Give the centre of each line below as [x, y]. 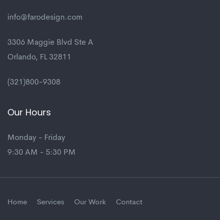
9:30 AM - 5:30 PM [41, 153]
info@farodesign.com [45, 18]
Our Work [90, 203]
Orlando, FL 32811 [39, 58]
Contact [129, 203]
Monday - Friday [36, 138]
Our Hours [29, 112]
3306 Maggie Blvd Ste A [50, 43]
